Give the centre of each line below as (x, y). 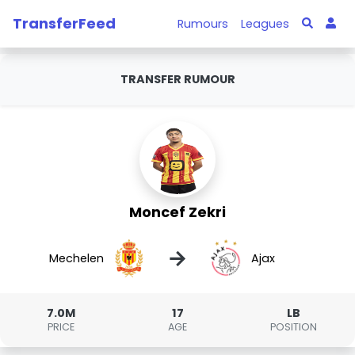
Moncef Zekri (177, 212)
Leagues (265, 23)
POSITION (294, 327)
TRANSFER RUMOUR (177, 79)
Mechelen (77, 258)
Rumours (203, 23)
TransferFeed (64, 23)
